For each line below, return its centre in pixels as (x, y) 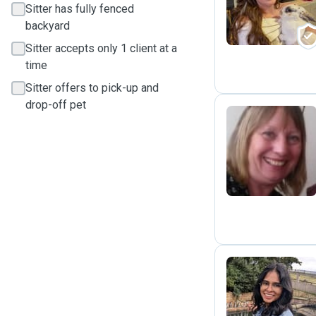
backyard (48, 26)
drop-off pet (56, 105)
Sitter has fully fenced (80, 9)
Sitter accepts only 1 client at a (101, 48)
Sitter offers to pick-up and (92, 88)
